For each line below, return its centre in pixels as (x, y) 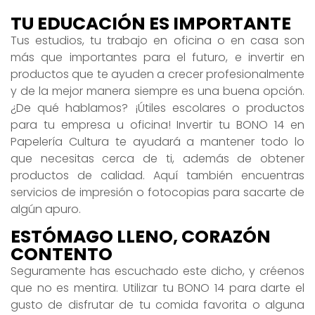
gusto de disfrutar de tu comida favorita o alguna (157, 305)
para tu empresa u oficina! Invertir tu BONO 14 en (157, 124)
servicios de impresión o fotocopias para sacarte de (157, 192)
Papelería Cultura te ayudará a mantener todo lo (157, 141)
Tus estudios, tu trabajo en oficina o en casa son (157, 40)
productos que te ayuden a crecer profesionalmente (157, 74)
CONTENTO (62, 255)
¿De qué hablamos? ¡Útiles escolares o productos (157, 108)
